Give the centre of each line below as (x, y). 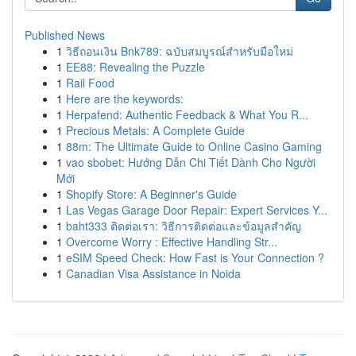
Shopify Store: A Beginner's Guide (151, 194)
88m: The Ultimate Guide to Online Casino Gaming (194, 146)
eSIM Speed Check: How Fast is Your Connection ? (195, 257)
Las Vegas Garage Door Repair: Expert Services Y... (197, 210)
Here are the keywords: (125, 99)
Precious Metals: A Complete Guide (155, 130)
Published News (65, 35)
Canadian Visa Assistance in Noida (153, 273)
